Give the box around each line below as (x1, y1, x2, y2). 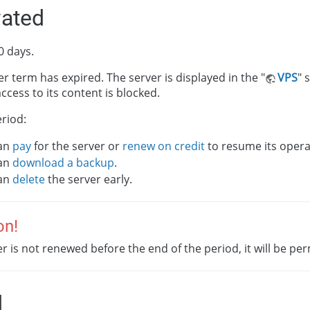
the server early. (45, 171, 132, 187)
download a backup (12, 154, 114, 170)
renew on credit (122, 138, 205, 154)
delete (12, 171, 45, 187)
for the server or (31, 138, 122, 154)
